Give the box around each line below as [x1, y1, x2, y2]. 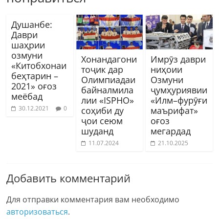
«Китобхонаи [11, 59, 67, 71]
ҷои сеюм [81, 115, 123, 127]
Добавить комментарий [6, 171, 131, 186]
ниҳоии [150, 64, 182, 76]
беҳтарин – [11, 69, 59, 82]
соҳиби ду [81, 105, 124, 117]
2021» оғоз [11, 80, 57, 92]
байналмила [81, 84, 133, 96]
